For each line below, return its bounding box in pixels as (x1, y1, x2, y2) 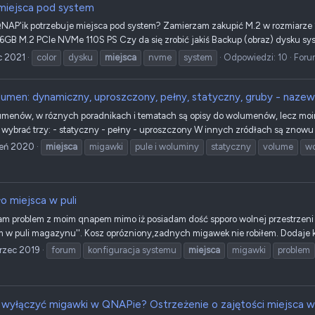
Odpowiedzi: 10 (224, 51, 288, 63)
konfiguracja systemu (88, 245, 176, 256)
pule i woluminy (135, 141, 199, 152)
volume (263, 141, 293, 152)
